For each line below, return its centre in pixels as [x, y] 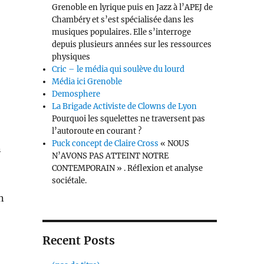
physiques [71, 57]
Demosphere [76, 94]
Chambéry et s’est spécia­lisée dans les [123, 20]
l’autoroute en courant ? [97, 131]
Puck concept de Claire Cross [105, 144]
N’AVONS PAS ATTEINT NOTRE [110, 156]
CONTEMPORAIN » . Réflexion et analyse [128, 169]
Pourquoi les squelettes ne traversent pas [129, 119]
